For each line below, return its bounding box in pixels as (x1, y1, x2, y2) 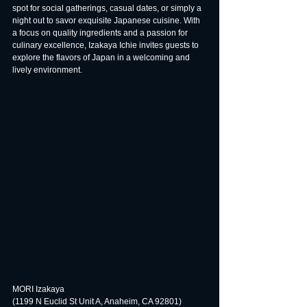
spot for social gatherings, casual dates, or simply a (12, 3, 204, 13)
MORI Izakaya (12, 284, 64, 294)
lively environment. (12, 65, 82, 75)
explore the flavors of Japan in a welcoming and (12, 53, 192, 62)
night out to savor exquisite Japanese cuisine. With (12, 16, 202, 25)
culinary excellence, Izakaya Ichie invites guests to (12, 40, 201, 50)
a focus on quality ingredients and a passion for (12, 28, 190, 38)
